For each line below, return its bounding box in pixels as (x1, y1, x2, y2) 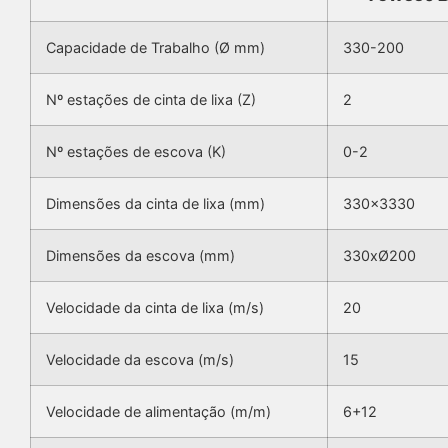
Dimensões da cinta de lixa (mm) (46, 195, 265, 213)
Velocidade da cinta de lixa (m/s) (46, 299, 264, 317)
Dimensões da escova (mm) (46, 247, 235, 265)
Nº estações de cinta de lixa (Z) (46, 91, 256, 109)
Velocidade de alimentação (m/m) (46, 403, 271, 421)
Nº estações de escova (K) (46, 143, 226, 161)
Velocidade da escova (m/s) (46, 351, 234, 369)
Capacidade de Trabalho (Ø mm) (46, 39, 265, 57)
